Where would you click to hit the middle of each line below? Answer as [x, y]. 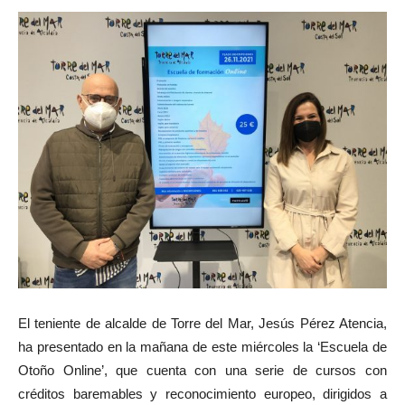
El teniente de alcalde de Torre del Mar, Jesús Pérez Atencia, [202, 323]
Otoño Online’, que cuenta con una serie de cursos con [202, 370]
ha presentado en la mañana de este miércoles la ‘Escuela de [202, 346]
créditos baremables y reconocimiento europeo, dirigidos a [202, 393]
